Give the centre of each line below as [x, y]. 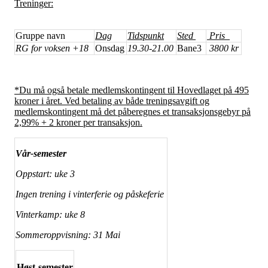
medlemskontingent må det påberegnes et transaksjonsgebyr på [133, 111]
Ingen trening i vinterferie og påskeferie [91, 194]
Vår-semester [41, 153]
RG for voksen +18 [53, 48]
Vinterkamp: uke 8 [50, 214]
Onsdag [110, 48]
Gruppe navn [40, 35]
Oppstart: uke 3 [45, 173]
